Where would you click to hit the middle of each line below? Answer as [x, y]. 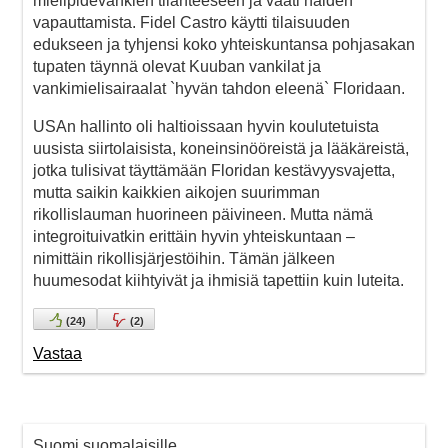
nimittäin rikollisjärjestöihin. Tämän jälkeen [184, 258]
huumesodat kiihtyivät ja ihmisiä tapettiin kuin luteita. [218, 280]
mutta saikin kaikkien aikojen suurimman [176, 192]
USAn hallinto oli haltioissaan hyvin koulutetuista [206, 126]
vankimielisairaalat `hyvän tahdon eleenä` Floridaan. [219, 88]
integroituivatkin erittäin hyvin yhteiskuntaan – [194, 236]
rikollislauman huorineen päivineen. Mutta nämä [203, 214]
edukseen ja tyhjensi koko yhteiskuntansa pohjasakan [224, 44]
